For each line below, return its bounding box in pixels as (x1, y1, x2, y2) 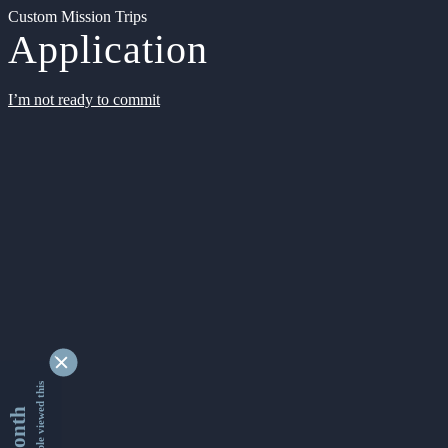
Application (8, 27, 208, 72)
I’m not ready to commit (8, 91, 160, 108)
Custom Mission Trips (8, 8, 147, 25)
